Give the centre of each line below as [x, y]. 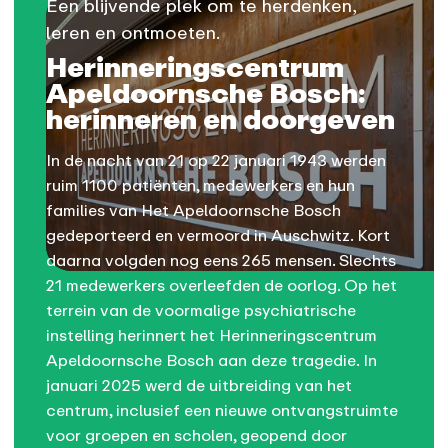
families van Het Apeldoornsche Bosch [194, 210]
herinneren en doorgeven [221, 119]
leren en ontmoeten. [133, 32]
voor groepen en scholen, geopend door [197, 435]
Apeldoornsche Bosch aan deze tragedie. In [212, 360]
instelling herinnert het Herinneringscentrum [212, 335]
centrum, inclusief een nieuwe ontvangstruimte [222, 410]
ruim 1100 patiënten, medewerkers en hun [201, 185]
